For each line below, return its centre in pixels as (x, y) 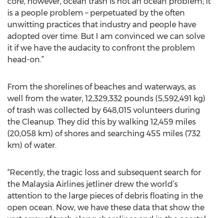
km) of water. (32, 145)
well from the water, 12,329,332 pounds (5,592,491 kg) (106, 99)
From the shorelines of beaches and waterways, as (101, 87)
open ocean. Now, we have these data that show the (106, 208)
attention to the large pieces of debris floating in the (105, 196)
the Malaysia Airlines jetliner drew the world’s (92, 184)
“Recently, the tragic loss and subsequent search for (104, 173)
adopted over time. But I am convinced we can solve (106, 36)
